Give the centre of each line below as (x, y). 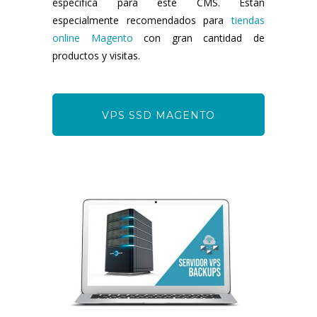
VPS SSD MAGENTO (158, 115)
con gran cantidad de (199, 38)
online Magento (93, 38)
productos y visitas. (96, 55)
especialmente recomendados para (142, 20)
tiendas (248, 20)
